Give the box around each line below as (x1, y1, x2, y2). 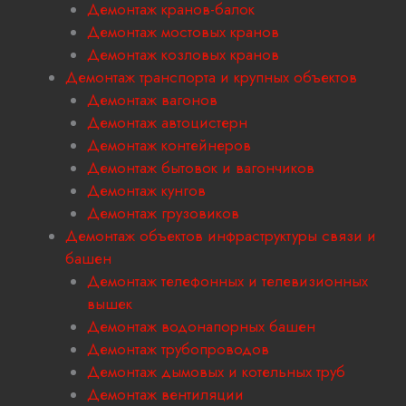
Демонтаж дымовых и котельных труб (87, 361, 345, 383)
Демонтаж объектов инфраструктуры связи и (65, 225, 376, 247)
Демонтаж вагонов (87, 89, 217, 111)
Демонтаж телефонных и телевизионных (87, 270, 368, 293)
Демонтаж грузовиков (87, 202, 239, 225)
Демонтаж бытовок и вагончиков (87, 157, 314, 179)
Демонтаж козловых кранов (87, 43, 279, 66)
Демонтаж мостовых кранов (87, 21, 279, 43)
